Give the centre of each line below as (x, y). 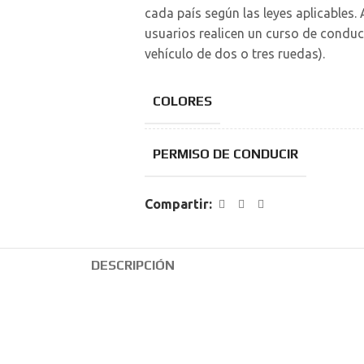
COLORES (182, 101)
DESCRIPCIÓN (132, 265)
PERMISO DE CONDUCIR (225, 154)
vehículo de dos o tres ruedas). (234, 54)
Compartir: (178, 204)
